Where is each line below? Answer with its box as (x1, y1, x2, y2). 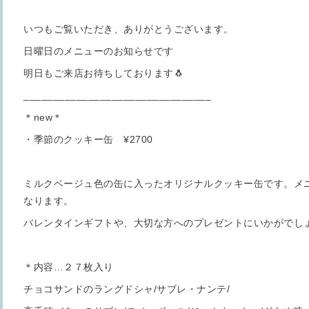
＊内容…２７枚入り (23, 261, 114, 272)
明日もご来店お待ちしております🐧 (23, 68, 183, 79)
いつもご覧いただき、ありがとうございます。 (23, 23, 234, 34)
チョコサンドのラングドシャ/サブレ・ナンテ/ (23, 283, 230, 295)
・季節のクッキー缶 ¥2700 (23, 134, 153, 145)
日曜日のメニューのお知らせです (23, 46, 174, 57)
